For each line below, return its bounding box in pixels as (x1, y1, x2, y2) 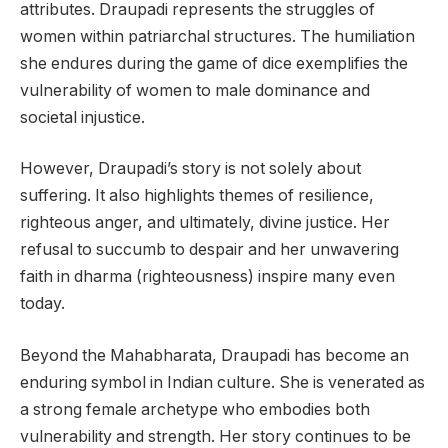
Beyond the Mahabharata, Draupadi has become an (20, 345, 409, 365)
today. (20, 294, 65, 314)
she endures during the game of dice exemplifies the (20, 53, 408, 73)
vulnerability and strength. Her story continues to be (20, 426, 411, 446)
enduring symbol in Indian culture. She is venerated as (20, 372, 425, 392)
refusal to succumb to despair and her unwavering (20, 240, 399, 260)
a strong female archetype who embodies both (20, 399, 370, 419)
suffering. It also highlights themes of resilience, (20, 186, 374, 206)
